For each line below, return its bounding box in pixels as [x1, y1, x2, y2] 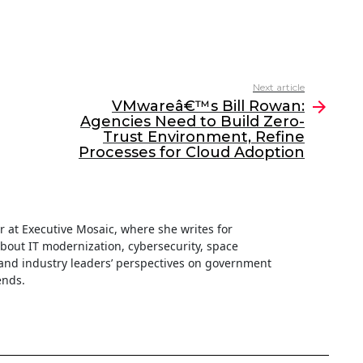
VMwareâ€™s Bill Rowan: [112, 97, 305, 116]
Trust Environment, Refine [103, 128, 305, 147]
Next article [253, 81, 305, 94]
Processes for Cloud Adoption [79, 143, 305, 162]
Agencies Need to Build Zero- [80, 113, 305, 131]
